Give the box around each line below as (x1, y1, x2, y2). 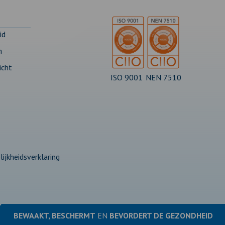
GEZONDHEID (165, 210, 213, 221)
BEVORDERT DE (109, 210, 165, 221)
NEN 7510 (146, 72, 181, 82)
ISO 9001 (110, 72, 143, 82)
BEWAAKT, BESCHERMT (14, 210, 95, 221)
